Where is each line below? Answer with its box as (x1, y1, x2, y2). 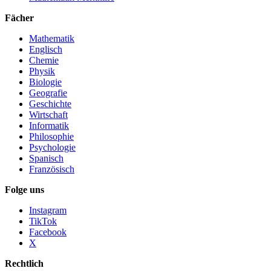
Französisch (29, 164, 74, 175)
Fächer (5, 13, 34, 24)
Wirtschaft (29, 109, 68, 120)
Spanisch (29, 153, 64, 164)
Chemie (29, 55, 59, 66)
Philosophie (29, 131, 74, 142)
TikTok (29, 216, 57, 227)
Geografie (29, 88, 67, 99)
